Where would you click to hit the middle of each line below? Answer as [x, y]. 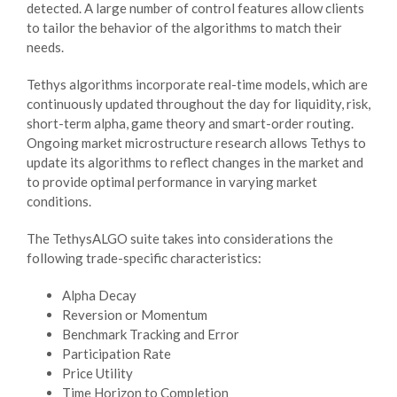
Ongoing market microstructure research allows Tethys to [196, 142]
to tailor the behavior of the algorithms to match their [184, 27]
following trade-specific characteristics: [144, 257]
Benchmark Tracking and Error [151, 334]
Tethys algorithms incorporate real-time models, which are [197, 84]
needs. [45, 47]
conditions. [59, 201]
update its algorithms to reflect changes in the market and [195, 162]
